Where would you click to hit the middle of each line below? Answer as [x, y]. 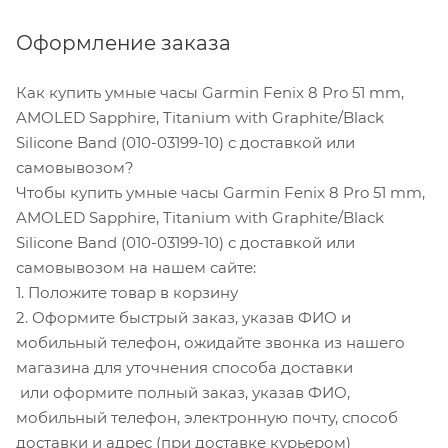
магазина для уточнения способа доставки [184, 367]
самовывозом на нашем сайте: [136, 267]
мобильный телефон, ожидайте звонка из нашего [210, 342]
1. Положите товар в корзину [127, 292]
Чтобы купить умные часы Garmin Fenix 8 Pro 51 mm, [220, 192]
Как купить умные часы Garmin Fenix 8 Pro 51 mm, [210, 92]
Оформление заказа [123, 42]
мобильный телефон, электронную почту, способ [207, 417]
